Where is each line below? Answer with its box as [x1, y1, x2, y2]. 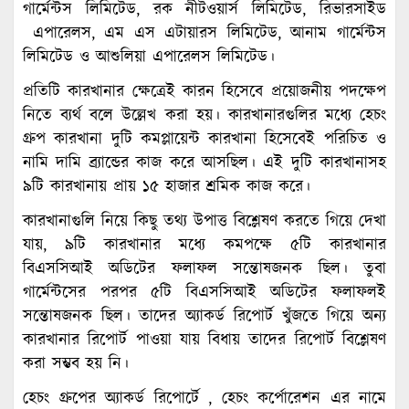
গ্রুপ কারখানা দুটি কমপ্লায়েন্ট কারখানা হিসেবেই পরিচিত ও [23, 127, 386, 152]
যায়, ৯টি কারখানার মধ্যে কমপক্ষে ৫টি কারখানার [23, 233, 386, 257]
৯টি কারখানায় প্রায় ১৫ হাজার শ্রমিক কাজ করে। [23, 174, 310, 199]
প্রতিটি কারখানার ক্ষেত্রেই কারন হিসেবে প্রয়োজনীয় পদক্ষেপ [23, 79, 386, 104]
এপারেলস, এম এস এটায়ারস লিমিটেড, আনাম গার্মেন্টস [23, 21, 386, 46]
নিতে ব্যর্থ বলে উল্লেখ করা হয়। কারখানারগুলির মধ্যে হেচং [23, 103, 386, 128]
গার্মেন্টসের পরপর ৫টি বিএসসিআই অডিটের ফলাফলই [23, 280, 386, 305]
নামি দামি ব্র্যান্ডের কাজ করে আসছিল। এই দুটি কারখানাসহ [23, 151, 386, 175]
